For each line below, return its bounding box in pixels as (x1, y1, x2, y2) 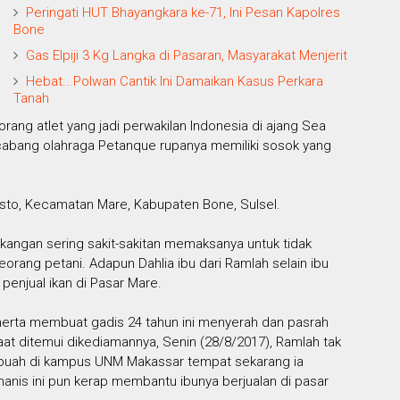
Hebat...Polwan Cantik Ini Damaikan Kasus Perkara (26, 72, 324, 89)
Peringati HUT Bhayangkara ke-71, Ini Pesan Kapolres (26, 4, 341, 21)
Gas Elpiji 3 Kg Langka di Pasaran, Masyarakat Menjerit (26, 46, 348, 63)
